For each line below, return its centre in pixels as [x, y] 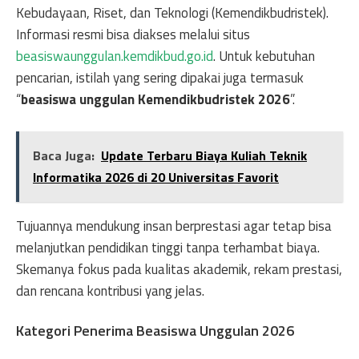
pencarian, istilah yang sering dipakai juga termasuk [160, 78]
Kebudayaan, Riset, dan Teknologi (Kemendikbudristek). [172, 13]
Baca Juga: [64, 155]
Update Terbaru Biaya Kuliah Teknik [204, 155]
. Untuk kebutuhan [264, 56]
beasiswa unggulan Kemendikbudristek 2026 [155, 99]
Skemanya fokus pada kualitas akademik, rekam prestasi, [179, 269]
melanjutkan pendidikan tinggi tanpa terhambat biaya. [168, 247]
